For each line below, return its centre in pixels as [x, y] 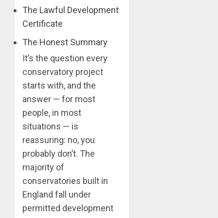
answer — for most [59, 99]
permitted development [68, 208]
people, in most [52, 113]
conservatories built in [65, 181]
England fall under [57, 195]
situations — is [50, 127]
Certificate [43, 24]
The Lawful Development [71, 10]
